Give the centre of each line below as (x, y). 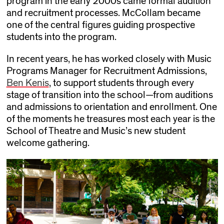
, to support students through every (121, 83)
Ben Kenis (27, 83)
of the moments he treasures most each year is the (110, 119)
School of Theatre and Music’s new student (96, 131)
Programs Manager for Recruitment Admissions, (106, 71)
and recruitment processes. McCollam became (103, 13)
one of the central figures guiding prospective (100, 25)
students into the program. (61, 37)
